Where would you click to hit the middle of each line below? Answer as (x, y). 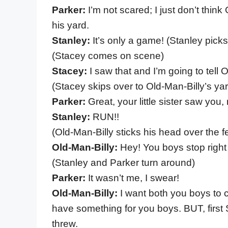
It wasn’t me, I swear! (134, 178)
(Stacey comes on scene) (108, 55)
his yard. (70, 25)
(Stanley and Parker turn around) (123, 162)
